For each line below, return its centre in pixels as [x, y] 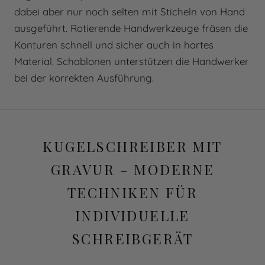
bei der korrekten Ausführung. [84, 78]
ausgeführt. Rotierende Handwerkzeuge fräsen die [131, 28]
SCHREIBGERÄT [132, 239]
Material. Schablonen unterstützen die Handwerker [132, 62]
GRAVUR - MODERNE [132, 169]
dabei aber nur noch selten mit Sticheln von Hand [130, 12]
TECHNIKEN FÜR [132, 193]
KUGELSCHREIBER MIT [132, 146]
